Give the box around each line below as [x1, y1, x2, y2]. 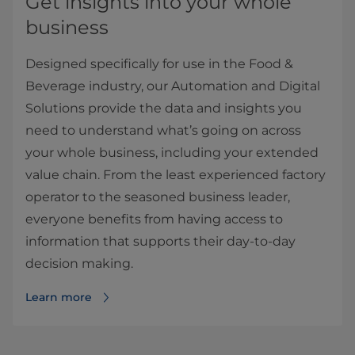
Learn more [25, 289, 92, 304]
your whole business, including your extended [25, 144, 319, 160]
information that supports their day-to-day [25, 233, 296, 249]
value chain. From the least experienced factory [25, 166, 326, 182]
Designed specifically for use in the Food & [25, 55, 293, 71]
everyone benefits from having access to [25, 211, 283, 227]
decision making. [25, 255, 133, 271]
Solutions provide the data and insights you [25, 100, 302, 116]
